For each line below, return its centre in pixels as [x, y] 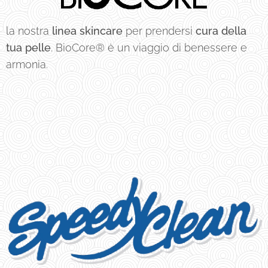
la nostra [29, 31]
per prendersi [159, 31]
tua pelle [28, 47]
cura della [221, 31]
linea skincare [87, 31]
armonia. [31, 64]
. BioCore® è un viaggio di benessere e [149, 47]
